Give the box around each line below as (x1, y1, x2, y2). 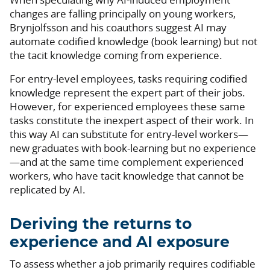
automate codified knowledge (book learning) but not (10, 34, 257, 48)
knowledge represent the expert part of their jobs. (10, 85, 245, 99)
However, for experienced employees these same (10, 99, 245, 113)
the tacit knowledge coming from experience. (10, 48, 222, 62)
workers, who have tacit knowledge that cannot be (10, 168, 244, 183)
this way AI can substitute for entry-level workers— (10, 127, 248, 141)
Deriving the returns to (10, 216, 192, 232)
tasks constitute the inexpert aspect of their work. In (10, 113, 254, 127)
